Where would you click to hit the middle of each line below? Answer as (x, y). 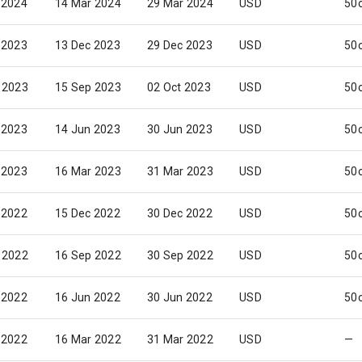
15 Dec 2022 (88, 213)
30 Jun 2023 (180, 129)
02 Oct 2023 (179, 87)
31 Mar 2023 (180, 171)
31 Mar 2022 (180, 339)
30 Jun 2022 (180, 297)
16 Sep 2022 (88, 255)
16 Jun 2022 (88, 297)
